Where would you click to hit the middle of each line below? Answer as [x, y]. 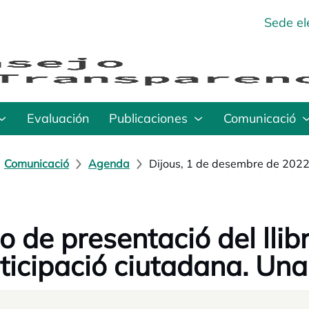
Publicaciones [148, 118]
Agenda [109, 163]
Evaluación [58, 118]
